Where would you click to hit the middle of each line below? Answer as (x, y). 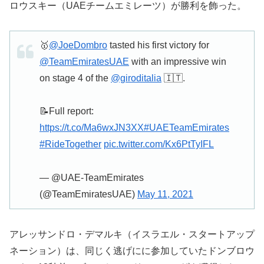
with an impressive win (178, 62)
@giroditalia (136, 78)
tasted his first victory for (158, 45)
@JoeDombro (78, 45)
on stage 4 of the (75, 78)
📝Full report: (67, 111)
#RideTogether (70, 144)
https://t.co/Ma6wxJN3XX (92, 128)
